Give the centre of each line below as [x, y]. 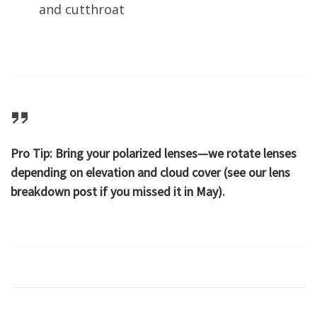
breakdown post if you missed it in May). [118, 192]
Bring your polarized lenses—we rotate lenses [174, 154]
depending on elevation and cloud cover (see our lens [150, 173]
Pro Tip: [31, 154]
